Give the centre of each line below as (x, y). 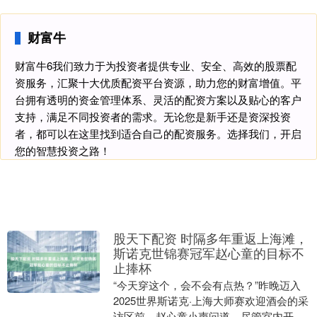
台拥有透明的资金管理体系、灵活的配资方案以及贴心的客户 (158, 100)
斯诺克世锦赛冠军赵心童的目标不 (208, 253)
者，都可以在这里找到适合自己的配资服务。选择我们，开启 (158, 134)
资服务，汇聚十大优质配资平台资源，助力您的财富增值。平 (158, 83)
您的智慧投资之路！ (63, 151)
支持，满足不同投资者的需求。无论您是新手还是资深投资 (153, 117)
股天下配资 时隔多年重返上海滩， (210, 238)
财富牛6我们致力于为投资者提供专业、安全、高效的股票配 (156, 66)
